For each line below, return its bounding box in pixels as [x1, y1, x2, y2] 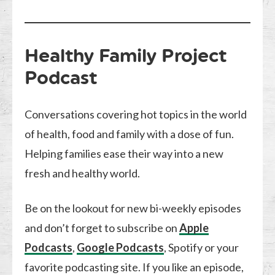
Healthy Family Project [25, 44, 227, 67]
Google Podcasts [77, 240, 165, 254]
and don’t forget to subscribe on [25, 220, 180, 234]
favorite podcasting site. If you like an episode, [25, 260, 244, 274]
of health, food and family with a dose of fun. [25, 126, 234, 141]
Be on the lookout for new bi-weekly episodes [25, 201, 242, 215]
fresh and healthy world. [25, 166, 141, 180]
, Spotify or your [164, 240, 239, 254]
